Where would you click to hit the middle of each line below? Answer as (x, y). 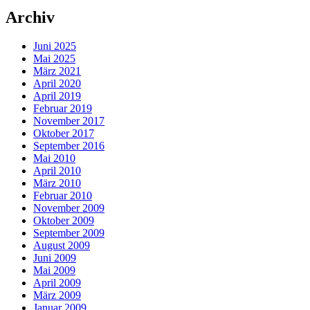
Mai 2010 (54, 158)
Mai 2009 (54, 271)
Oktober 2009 (64, 221)
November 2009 (69, 208)
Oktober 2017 (64, 134)
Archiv (30, 17)
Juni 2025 (55, 46)
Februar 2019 (63, 109)
